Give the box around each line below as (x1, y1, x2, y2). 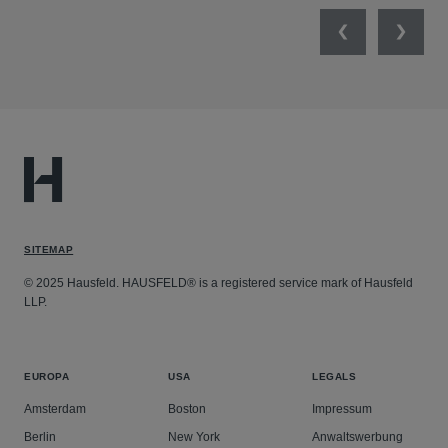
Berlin (24, 430, 56, 444)
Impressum (311, 402, 372, 416)
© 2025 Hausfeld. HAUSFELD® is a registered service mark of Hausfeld (24, 276, 413, 290)
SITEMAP (24, 244, 74, 255)
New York (167, 430, 220, 444)
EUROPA (24, 371, 70, 382)
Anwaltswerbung (311, 430, 403, 444)
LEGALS (311, 371, 357, 382)
